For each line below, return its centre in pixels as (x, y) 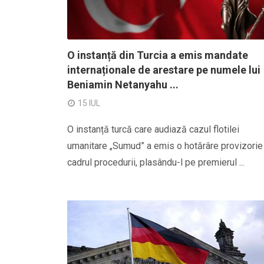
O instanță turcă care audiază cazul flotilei (153, 129)
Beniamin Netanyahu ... (123, 85)
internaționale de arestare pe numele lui (164, 70)
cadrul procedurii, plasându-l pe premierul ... (156, 162)
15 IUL (89, 103)
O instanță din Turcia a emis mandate (158, 55)
